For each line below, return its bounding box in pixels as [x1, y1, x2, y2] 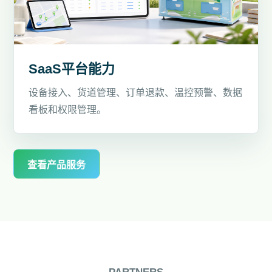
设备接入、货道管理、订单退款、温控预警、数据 [29, 87, 243, 98]
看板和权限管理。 [29, 104, 107, 115]
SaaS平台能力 [29, 61, 115, 76]
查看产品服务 [27, 159, 86, 170]
